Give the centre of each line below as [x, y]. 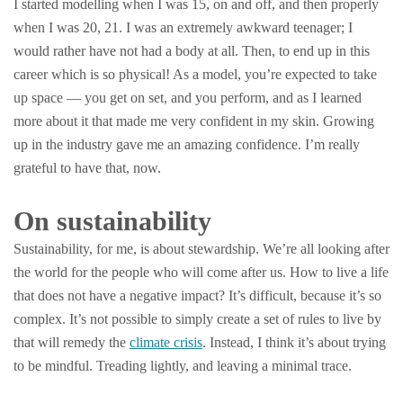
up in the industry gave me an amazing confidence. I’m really [187, 144]
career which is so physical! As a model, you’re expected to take [195, 74]
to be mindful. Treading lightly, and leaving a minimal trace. [183, 366]
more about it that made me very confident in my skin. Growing [194, 121]
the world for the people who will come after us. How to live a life [201, 272]
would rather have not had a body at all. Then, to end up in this [192, 51]
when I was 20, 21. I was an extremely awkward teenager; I [183, 27]
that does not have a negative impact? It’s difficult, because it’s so [197, 296]
